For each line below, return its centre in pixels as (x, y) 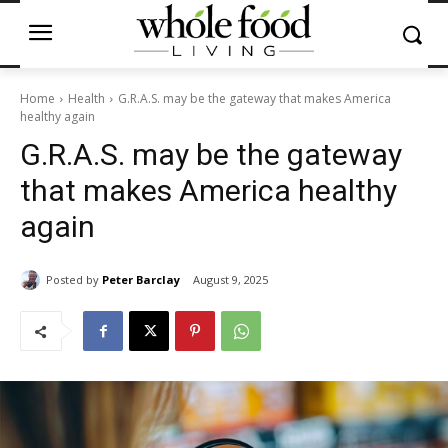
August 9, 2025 (230, 280)
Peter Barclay (141, 279)
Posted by (72, 279)
